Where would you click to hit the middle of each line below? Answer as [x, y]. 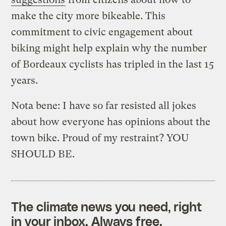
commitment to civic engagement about [102, 32]
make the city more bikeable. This [89, 16]
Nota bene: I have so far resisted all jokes [104, 105]
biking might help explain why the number [109, 48]
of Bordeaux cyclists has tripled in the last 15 [113, 64]
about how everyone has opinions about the [111, 122]
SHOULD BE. [43, 154]
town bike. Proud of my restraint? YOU [100, 138]
